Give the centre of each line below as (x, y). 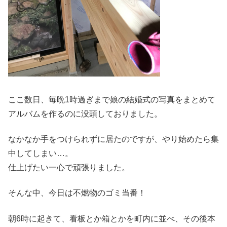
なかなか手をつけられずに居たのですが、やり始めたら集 (113, 139)
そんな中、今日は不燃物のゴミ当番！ (77, 193)
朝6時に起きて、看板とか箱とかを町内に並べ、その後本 (112, 218)
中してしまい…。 (41, 153)
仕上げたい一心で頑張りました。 (69, 167)
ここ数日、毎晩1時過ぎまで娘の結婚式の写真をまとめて (112, 99)
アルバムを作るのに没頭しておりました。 (85, 113)
